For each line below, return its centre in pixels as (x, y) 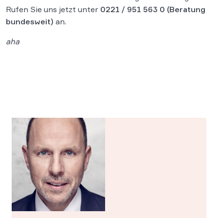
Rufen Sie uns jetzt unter (53, 9)
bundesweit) (30, 22)
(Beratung (185, 9)
